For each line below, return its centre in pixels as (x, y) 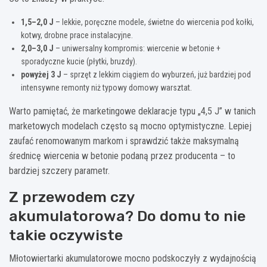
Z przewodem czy (72, 197)
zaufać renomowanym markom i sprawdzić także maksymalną (124, 141)
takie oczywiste (66, 235)
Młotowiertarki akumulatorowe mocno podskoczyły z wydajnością (133, 258)
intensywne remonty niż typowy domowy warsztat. (106, 87)
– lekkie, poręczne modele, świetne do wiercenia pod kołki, (154, 22)
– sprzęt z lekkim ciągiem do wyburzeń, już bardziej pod (156, 74)
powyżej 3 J (41, 74)
